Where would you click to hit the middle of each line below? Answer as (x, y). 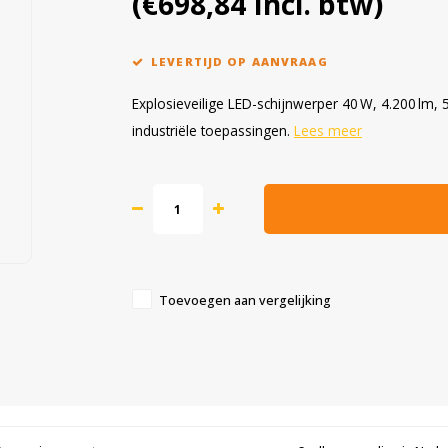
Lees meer (328, 130)
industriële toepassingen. (213, 130)
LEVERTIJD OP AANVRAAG (239, 61)
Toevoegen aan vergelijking (245, 300)
